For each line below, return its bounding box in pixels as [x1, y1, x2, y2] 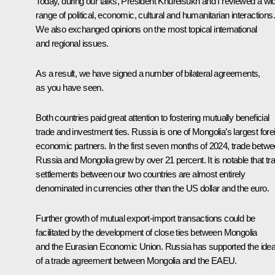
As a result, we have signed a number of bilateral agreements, [36, 68, 260, 79]
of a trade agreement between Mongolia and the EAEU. [36, 255, 237, 266]
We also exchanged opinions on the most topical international [36, 23, 257, 34]
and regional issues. [36, 37, 109, 48]
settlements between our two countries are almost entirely [36, 168, 246, 179]
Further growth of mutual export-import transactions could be [36, 212, 255, 223]
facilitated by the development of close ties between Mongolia [36, 227, 257, 238]
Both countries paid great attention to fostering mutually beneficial [36, 112, 269, 123]
